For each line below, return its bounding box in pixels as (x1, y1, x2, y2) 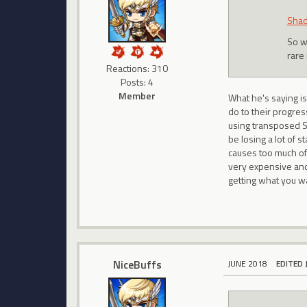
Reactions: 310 (106, 60, 169, 75)
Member (119, 88, 156, 103)
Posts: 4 (121, 74, 154, 89)
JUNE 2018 (228, 256, 268, 270)
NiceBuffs (112, 256, 162, 273)
